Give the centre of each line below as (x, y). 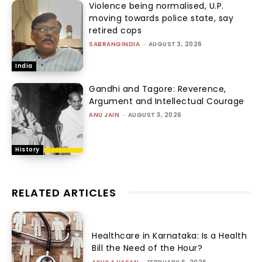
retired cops (116, 30)
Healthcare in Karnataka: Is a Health (170, 236)
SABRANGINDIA (115, 44)
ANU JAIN (104, 115)
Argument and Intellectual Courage (167, 101)
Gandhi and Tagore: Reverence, (158, 89)
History (27, 149)
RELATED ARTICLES (64, 192)
